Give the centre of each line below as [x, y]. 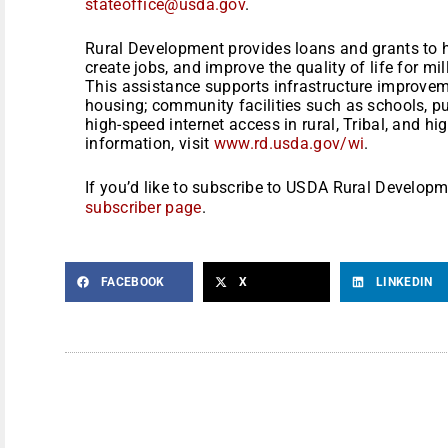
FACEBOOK [133, 281]
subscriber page [143, 207]
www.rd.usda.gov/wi [289, 143]
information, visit [149, 143]
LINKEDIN [404, 281]
